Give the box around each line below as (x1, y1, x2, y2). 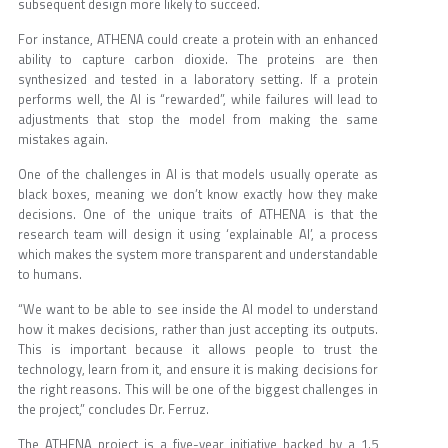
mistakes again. (18, 129, 108, 150)
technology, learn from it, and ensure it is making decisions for (18, 359, 378, 380)
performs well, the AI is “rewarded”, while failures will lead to (18, 89, 378, 110)
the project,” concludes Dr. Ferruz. (18, 399, 209, 420)
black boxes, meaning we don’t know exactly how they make (18, 184, 378, 205)
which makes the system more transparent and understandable (18, 244, 378, 265)
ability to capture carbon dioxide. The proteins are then (18, 49, 378, 70)
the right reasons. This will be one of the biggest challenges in (18, 379, 378, 400)
